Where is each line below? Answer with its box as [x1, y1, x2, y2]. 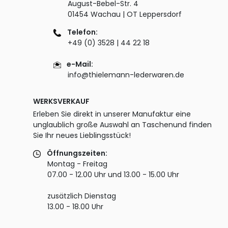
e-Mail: [67, 59, 93, 69]
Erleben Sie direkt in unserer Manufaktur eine [33, 108, 191, 119]
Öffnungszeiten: [47, 148, 107, 158]
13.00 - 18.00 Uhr [33, 201, 103, 212]
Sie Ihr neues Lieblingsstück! [33, 130, 131, 140]
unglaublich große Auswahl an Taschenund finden [33, 119, 212, 130]
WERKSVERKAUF [33, 96, 90, 106]
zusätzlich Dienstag [33, 190, 116, 201]
